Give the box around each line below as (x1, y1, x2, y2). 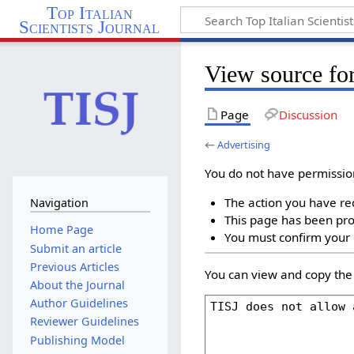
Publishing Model (29, 332, 125, 348)
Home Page (29, 222, 93, 238)
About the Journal (29, 277, 125, 292)
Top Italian (46, 2, 133, 23)
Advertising (217, 137, 271, 152)
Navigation (29, 194, 88, 210)
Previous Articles (29, 258, 119, 274)
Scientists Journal (19, 17, 160, 37)
